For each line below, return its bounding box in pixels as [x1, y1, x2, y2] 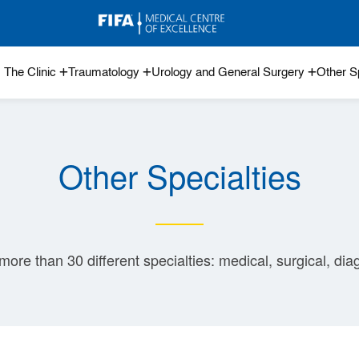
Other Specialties [58, 152, 301, 199]
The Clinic [4, 67, 56, 79]
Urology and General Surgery [151, 67, 305, 79]
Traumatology [68, 67, 139, 79]
